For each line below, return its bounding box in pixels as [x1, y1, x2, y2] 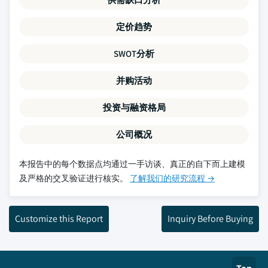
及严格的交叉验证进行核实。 [19, 173, 130, 184]
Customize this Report [15, 212, 103, 225]
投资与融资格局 [102, 102, 166, 113]
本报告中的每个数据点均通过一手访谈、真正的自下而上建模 [19, 159, 245, 169]
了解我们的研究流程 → [130, 173, 215, 184]
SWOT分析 [114, 48, 154, 59]
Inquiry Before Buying [167, 212, 253, 225]
